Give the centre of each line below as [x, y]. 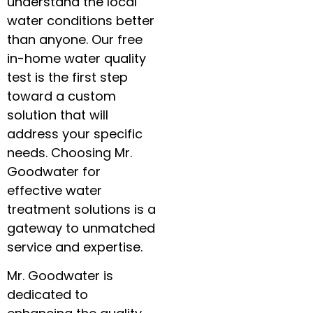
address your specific [75, 133]
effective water [54, 190]
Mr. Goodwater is [60, 276]
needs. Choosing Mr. [70, 152]
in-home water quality [77, 58]
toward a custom [61, 96]
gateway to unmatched [81, 228]
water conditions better [81, 20]
